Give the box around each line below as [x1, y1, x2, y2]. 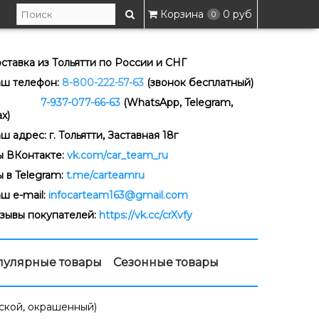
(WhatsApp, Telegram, [122, 96, 233, 109]
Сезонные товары [113, 256, 219, 269]
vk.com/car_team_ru [66, 149, 168, 162]
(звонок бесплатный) [146, 76, 253, 89]
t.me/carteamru [66, 169, 145, 182]
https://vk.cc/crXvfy [98, 209, 192, 221]
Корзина [160, 8, 204, 21]
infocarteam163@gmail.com [48, 189, 188, 202]
